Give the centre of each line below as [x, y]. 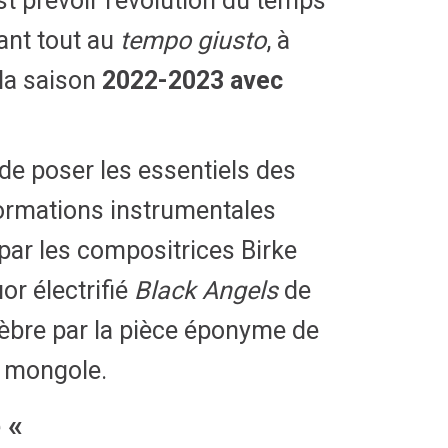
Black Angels [209, 290]
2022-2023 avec [192, 80]
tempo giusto [193, 40]
